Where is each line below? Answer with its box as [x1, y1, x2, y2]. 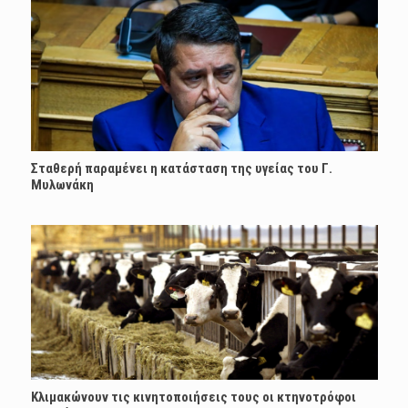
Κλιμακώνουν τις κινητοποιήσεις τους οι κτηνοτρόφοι [30, 388, 356, 405]
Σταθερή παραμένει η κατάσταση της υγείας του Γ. [30, 159, 332, 177]
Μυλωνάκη [30, 176, 94, 193]
